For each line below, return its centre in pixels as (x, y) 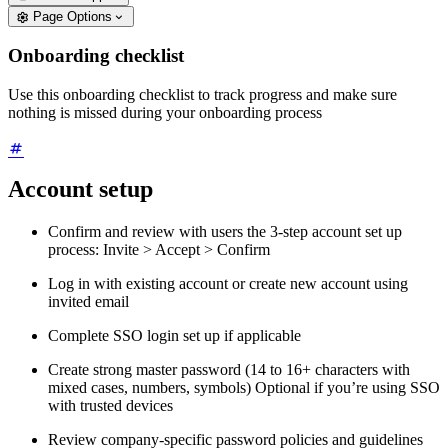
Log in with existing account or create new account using (228, 284)
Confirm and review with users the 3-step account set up (225, 232)
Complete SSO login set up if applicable (174, 336)
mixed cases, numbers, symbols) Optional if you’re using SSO (244, 388)
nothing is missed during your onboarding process (165, 113)
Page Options (73, 16)
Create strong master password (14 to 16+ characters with (229, 370)
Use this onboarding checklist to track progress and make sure (202, 95)
